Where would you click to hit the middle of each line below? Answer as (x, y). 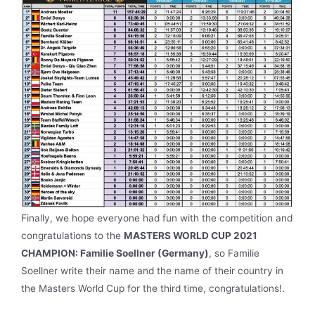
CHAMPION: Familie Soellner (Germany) (115, 253)
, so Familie (234, 253)
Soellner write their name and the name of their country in (152, 271)
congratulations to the (72, 236)
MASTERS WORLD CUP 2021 (191, 236)
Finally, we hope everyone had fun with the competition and (157, 218)
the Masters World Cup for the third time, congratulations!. (153, 289)
